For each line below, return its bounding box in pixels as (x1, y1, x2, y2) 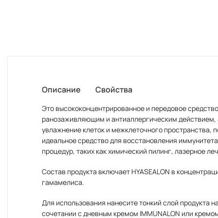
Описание (42, 84, 81, 95)
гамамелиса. (42, 178, 84, 187)
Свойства (95, 84, 132, 95)
